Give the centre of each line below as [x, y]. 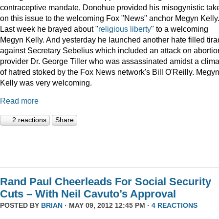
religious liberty [125, 29]
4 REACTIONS [175, 206]
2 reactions [29, 120]
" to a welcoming [180, 29]
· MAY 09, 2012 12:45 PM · [107, 206]
